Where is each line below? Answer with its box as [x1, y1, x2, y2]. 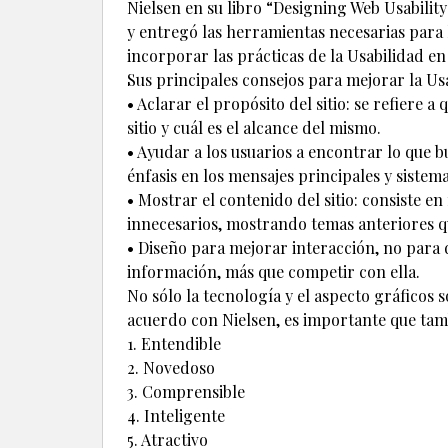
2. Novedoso [127, 357, 215, 379]
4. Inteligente [127, 405, 225, 427]
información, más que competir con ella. [127, 261, 420, 283]
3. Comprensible [127, 381, 245, 403]
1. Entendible [127, 333, 221, 355]
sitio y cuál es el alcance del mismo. [127, 117, 381, 139]
